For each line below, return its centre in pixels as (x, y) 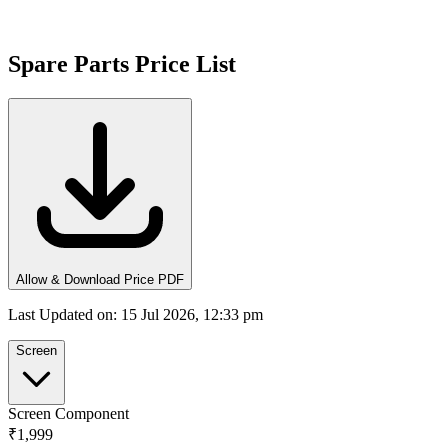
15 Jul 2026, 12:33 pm (192, 314)
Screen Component (68, 413)
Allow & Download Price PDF (100, 279)
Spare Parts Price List (122, 63)
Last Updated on (60, 314)
